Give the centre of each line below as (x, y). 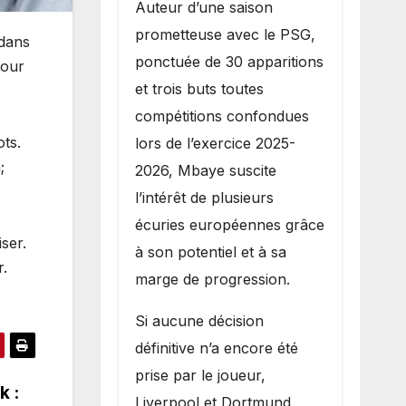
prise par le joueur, (200, 375)
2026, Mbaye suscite (205, 170)
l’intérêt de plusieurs (204, 197)
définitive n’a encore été (216, 348)
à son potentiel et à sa (210, 251)
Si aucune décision (199, 320)
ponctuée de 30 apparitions (229, 61)
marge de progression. (212, 279)
